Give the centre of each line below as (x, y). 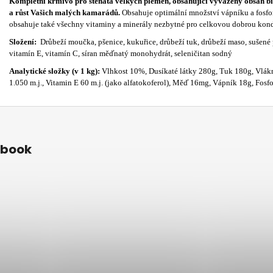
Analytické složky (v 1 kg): (55, 71)
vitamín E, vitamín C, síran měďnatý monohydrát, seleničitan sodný (121, 53)
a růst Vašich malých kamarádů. (66, 12)
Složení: (24, 41)
